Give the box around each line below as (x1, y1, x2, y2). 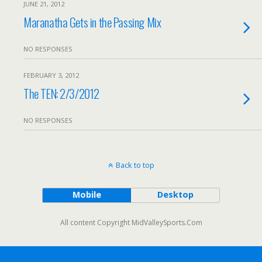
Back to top (115, 160, 154, 170)
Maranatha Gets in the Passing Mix (23, 13, 161, 31)
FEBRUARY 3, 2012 (23, 71, 79, 80)
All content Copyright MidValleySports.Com (60, 218, 202, 227)
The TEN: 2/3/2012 (23, 84, 99, 102)
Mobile (72, 189, 101, 200)
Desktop (157, 189, 194, 200)
